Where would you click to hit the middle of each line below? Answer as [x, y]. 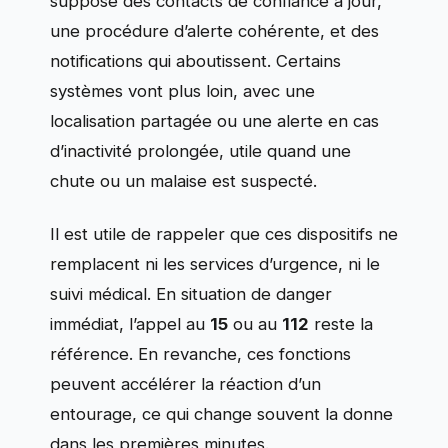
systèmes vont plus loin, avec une [182, 91]
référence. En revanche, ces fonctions [200, 353]
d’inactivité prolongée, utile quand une [200, 151]
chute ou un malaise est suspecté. [183, 181]
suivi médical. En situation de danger [191, 293]
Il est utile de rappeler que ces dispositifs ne [224, 233]
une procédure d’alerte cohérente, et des [214, 31]
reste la [341, 323]
